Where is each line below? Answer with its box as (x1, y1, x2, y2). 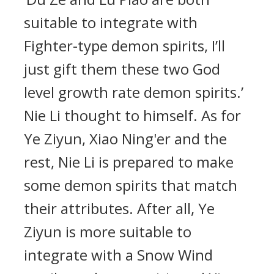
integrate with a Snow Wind (24, 245, 213, 265)
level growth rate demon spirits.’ (24, 82, 243, 102)
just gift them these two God (24, 59, 220, 79)
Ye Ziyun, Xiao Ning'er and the (24, 128, 227, 149)
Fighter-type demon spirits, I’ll (24, 35, 225, 56)
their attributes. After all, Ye (24, 198, 215, 218)
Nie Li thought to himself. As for (24, 105, 241, 125)
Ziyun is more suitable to (24, 221, 191, 242)
